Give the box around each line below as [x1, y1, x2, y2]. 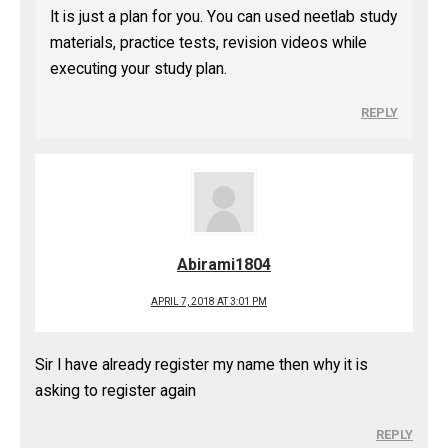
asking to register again [35, 382, 196, 400]
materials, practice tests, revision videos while [50, 34, 367, 52]
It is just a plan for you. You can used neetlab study [50, 8, 397, 26]
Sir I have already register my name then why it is [35, 356, 368, 374]
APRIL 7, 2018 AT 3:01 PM [151, 296, 267, 307]
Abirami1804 [177, 255, 271, 274]
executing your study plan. [50, 60, 227, 78]
